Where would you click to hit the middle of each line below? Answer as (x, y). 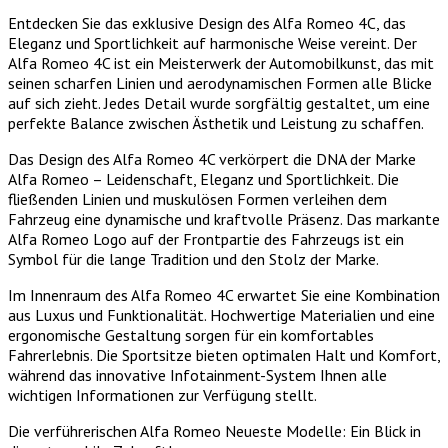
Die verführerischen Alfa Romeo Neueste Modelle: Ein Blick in (214, 431)
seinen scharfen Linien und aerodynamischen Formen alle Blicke (220, 83)
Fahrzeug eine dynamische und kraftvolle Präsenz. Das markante (224, 219)
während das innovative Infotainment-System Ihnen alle (197, 375)
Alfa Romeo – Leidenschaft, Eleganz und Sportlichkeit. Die (203, 179)
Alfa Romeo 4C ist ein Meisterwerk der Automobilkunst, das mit (221, 63)
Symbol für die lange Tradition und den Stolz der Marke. (193, 259)
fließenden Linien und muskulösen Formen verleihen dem (197, 199)
